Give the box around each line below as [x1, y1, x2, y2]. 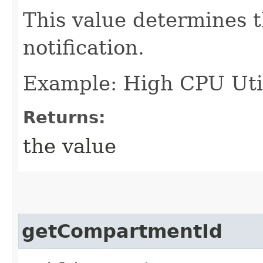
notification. [23, 35, 144, 59]
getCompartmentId [22, 220, 222, 242]
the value [23, 134, 116, 158]
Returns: [23, 107, 106, 127]
